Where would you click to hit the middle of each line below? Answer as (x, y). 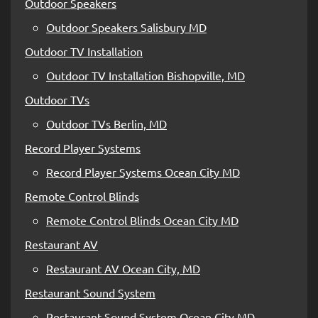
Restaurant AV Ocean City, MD (123, 268)
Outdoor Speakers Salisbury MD (126, 27)
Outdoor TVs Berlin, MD (106, 123)
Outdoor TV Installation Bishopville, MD (146, 75)
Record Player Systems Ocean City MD (143, 171)
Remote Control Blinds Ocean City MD (142, 220)
